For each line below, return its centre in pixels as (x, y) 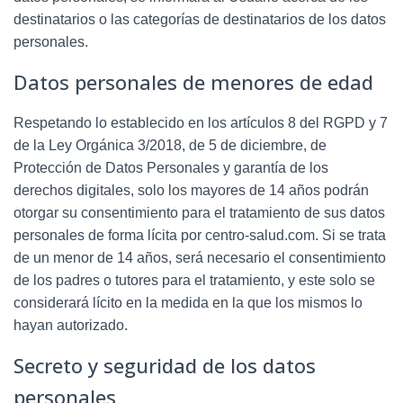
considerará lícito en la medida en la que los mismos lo (188, 302)
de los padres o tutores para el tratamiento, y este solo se (194, 280)
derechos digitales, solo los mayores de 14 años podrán (191, 190)
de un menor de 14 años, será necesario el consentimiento (200, 257)
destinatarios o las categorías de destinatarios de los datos (200, 19)
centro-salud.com (260, 235)
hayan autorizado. (71, 325)
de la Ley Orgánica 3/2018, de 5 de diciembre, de (170, 145)
